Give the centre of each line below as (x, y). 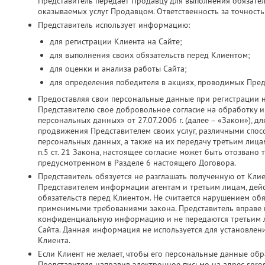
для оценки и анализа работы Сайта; (118, 69)
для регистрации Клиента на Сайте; (116, 41)
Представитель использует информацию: (114, 25)
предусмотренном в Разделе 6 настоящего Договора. (137, 163)
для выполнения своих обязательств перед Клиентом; (150, 55)
